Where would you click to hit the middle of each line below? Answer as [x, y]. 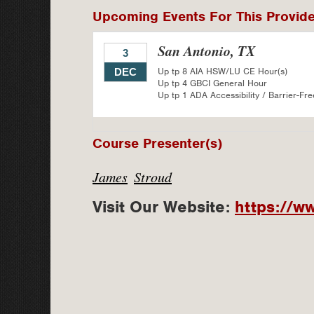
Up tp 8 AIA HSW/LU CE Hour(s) [223, 71]
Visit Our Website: [164, 207]
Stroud [153, 177]
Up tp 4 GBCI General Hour [212, 83]
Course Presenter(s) [157, 143]
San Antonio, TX [206, 50]
